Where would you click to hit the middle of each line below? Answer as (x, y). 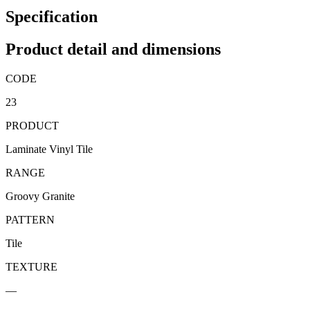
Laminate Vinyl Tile (49, 149)
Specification (52, 17)
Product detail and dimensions (113, 49)
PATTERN (30, 220)
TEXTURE (31, 267)
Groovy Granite (40, 197)
